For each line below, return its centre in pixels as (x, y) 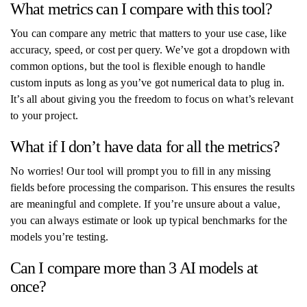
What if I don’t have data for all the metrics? (145, 147)
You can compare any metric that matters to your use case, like (149, 33)
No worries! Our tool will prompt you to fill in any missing (141, 171)
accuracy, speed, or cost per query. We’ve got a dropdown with (150, 50)
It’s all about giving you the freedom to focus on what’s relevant (152, 99)
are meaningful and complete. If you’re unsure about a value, (145, 204)
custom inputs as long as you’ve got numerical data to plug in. (148, 83)
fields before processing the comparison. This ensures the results (152, 187)
